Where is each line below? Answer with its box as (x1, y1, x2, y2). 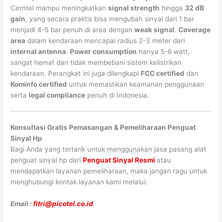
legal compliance (29, 91, 86, 99)
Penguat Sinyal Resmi (83, 156, 157, 164)
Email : (10, 199, 34, 208)
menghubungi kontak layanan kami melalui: (10, 177, 148, 186)
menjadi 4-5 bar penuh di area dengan (10, 25, 135, 34)
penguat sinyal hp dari (10, 156, 83, 164)
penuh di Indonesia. (85, 91, 150, 99)
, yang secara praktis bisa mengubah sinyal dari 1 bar (25, 14, 195, 23)
